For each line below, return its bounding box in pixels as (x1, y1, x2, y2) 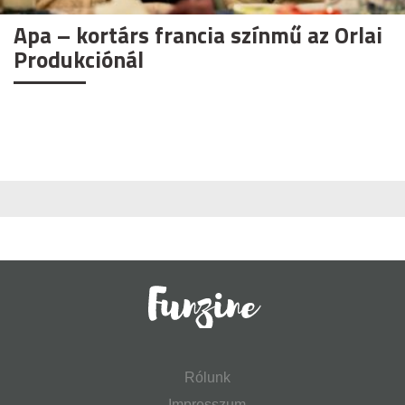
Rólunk (184, 370, 231, 385)
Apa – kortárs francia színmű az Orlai (14, 17, 382, 52)
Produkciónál (14, 42, 144, 77)
